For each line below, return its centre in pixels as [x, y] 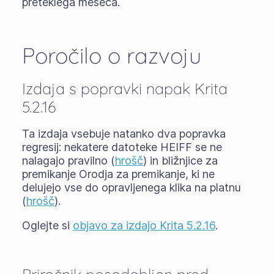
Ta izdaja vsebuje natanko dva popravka [124, 134]
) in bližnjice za [180, 161]
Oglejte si [47, 225]
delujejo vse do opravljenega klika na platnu [131, 187]
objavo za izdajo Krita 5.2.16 [144, 225]
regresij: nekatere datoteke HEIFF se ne [122, 147]
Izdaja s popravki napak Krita [124, 88]
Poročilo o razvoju [111, 55]
